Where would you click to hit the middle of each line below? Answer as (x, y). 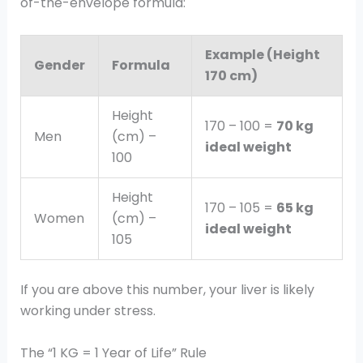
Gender (59, 66)
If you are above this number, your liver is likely (167, 290)
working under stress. (88, 311)
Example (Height (262, 55)
